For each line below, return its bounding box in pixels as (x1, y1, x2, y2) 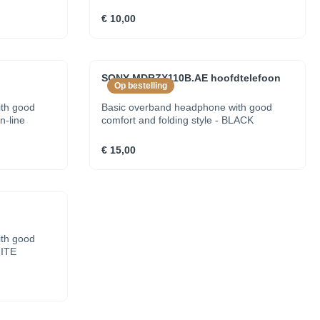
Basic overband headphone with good (101, 101, 273, 113)
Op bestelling (114, 81, 168, 91)
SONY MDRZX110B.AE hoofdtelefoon (101, 72, 281, 84)
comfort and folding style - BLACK (101, 114, 254, 126)
